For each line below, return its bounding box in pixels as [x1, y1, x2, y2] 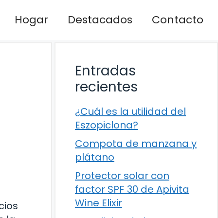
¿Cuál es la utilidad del [75, 104, 186, 118]
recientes [75, 77, 138, 96]
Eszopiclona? [75, 118, 138, 132]
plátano [75, 150, 114, 164]
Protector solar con [75, 168, 169, 182]
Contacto [152, 12, 203, 27]
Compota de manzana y [75, 136, 197, 150]
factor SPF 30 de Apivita [75, 182, 189, 196]
